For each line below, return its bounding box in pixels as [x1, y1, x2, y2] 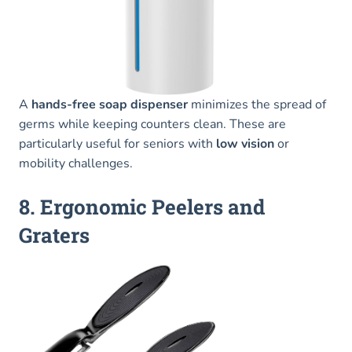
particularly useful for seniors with [19, 134, 216, 152]
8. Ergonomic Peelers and [19, 192, 265, 220]
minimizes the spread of [188, 95, 326, 113]
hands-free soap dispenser [31, 95, 188, 113]
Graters [19, 221, 90, 248]
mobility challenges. [19, 154, 133, 172]
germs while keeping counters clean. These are [19, 115, 286, 133]
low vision [216, 134, 274, 152]
